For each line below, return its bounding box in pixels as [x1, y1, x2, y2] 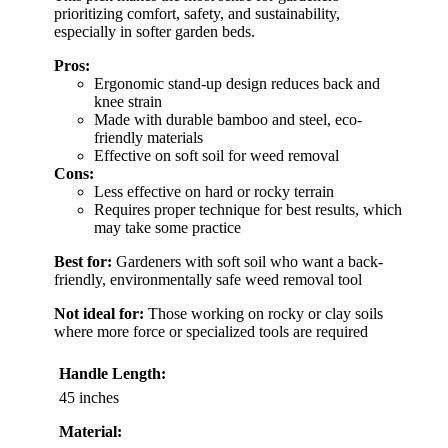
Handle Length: [59, 365, 166, 383]
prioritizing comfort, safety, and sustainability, [54, 5, 340, 23]
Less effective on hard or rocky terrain [94, 183, 334, 201]
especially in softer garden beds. [54, 23, 255, 41]
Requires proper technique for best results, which [94, 201, 402, 219]
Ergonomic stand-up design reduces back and [94, 75, 380, 93]
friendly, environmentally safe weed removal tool [54, 271, 362, 289]
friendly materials [94, 129, 203, 147]
